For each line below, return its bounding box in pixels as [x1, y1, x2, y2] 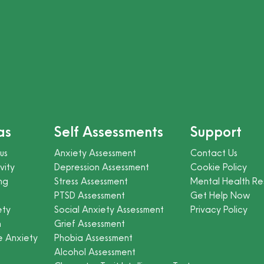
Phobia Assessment [54, 232, 133, 244]
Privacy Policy [190, 203, 248, 216]
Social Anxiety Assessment [54, 203, 164, 216]
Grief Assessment [54, 217, 126, 230]
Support [190, 123, 242, 141]
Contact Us [190, 147, 238, 159]
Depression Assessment [54, 161, 150, 173]
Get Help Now [190, 189, 251, 202]
